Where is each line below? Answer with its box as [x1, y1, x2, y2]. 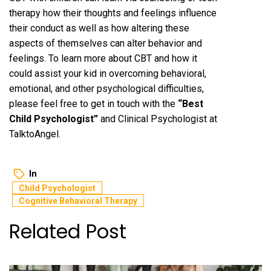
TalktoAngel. [9, 128, 60, 140]
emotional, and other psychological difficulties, [9, 83, 204, 94]
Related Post [9, 218, 126, 245]
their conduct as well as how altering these [9, 22, 189, 34]
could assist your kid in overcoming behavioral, [9, 68, 206, 79]
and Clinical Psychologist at [100, 113, 217, 125]
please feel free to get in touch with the [9, 98, 175, 109]
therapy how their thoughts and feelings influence [9, 7, 217, 19]
